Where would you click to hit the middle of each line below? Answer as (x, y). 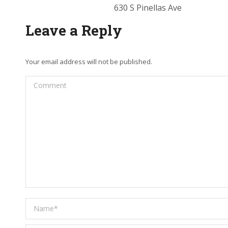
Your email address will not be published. (89, 61)
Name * (40, 205)
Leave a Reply (74, 30)
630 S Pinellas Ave (148, 7)
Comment (44, 83)
